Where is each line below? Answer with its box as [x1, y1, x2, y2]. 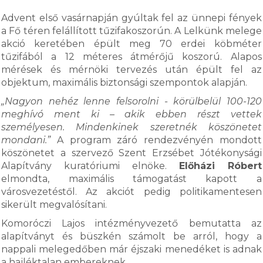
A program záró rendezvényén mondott [56, 134, 262, 146]
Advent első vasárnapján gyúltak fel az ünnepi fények [1, 12, 262, 23]
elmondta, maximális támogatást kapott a [1, 173, 262, 184]
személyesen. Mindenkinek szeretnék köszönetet [1, 122, 262, 133]
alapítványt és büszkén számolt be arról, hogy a [1, 231, 262, 242]
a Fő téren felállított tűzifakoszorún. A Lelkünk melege [1, 25, 262, 36]
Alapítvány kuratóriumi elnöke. [1, 160, 179, 171]
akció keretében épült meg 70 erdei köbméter [1, 38, 262, 49]
